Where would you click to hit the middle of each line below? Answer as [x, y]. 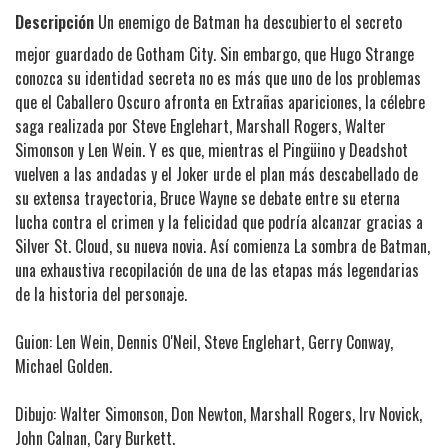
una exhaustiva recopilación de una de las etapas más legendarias [217, 270]
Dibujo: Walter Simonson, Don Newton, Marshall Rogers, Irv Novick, [218, 414]
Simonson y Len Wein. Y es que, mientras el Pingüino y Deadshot [211, 150]
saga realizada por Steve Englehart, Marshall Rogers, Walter [200, 126]
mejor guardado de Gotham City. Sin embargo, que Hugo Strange [214, 54]
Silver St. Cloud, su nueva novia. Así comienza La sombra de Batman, [222, 246]
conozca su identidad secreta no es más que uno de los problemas [218, 78]
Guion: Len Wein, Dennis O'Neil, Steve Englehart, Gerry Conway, [204, 342]
